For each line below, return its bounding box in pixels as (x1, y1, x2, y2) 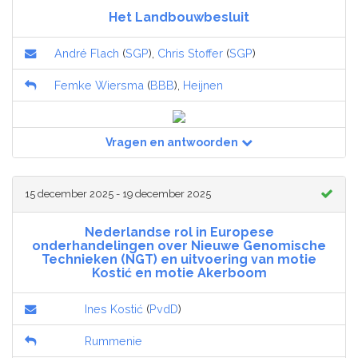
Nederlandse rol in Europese (84, 225, 274, 241)
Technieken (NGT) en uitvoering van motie (42, 252, 316, 268)
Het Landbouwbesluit (109, 10, 249, 26)
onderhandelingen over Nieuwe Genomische (32, 238, 326, 254)
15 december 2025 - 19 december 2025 (25, 188, 211, 201)
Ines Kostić (85, 302, 143, 316)
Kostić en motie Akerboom (91, 265, 267, 281)
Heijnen (183, 78, 223, 93)
